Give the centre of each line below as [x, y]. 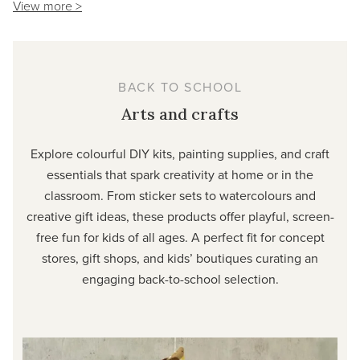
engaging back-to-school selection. [180, 279]
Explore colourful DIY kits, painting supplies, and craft [180, 154]
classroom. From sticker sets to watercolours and [180, 196]
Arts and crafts [180, 114]
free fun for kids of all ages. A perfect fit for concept [180, 237]
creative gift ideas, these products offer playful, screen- [180, 217]
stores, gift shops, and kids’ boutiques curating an [180, 258]
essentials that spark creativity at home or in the [180, 175]
